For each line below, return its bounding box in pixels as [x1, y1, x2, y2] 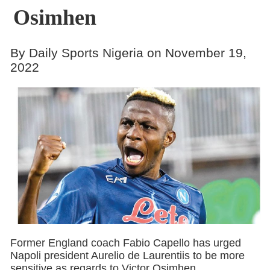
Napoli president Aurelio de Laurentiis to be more [10, 249, 245, 262]
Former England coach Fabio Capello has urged [10, 236, 241, 249]
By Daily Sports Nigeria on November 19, [10, 45, 246, 60]
